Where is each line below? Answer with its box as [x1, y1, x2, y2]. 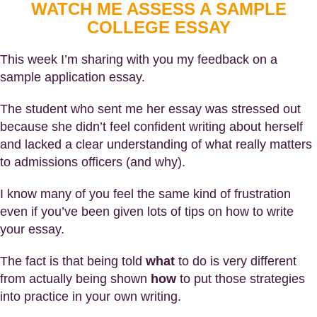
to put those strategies [176, 272, 305, 286]
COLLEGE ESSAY [86, 18, 231, 37]
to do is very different [175, 254, 296, 268]
